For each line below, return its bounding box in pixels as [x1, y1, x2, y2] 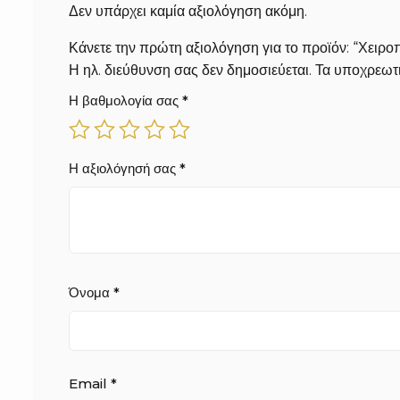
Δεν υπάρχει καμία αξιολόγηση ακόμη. [69, 2, 307, 20]
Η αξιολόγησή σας [69, 159, 179, 177]
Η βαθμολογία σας [69, 91, 182, 109]
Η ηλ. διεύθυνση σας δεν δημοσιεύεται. [69, 61, 312, 79]
